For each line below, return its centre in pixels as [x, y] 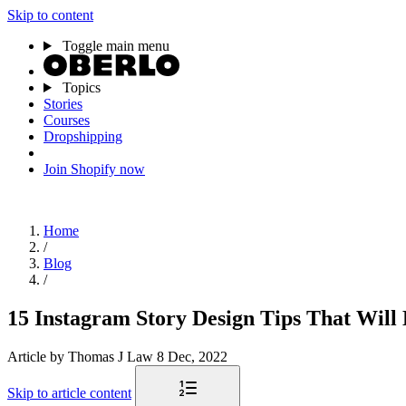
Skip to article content [69, 393]
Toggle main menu [116, 46]
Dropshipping [83, 136]
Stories [63, 104]
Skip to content [50, 15]
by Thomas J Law [103, 356]
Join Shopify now [94, 169]
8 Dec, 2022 [192, 356]
